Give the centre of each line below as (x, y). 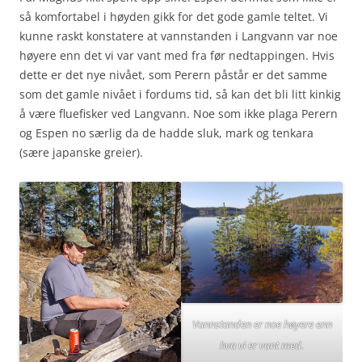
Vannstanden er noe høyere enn (262, 324)
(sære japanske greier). (81, 153)
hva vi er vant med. (262, 345)
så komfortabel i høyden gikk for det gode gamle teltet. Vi (174, 17)
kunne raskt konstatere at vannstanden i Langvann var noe (179, 36)
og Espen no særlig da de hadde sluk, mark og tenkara (166, 133)
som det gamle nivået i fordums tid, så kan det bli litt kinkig (180, 95)
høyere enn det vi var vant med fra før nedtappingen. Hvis (177, 56)
